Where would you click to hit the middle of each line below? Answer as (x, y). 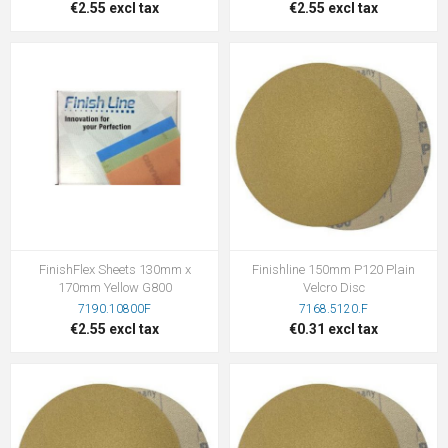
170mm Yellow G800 (114, 287)
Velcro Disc (333, 287)
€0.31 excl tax (333, 328)
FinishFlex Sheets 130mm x (114, 269)
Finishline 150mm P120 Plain (333, 269)
